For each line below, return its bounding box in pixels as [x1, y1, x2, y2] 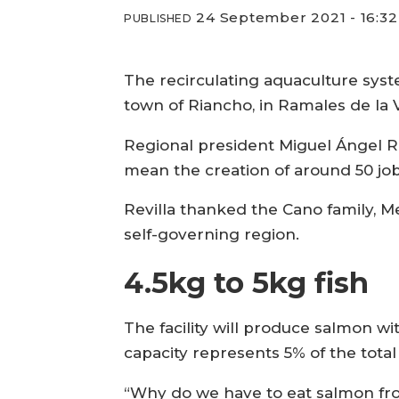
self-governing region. [124, 225, 300, 244]
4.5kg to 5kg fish [124, 265, 370, 300]
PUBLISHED [124, 11, 192, 25]
